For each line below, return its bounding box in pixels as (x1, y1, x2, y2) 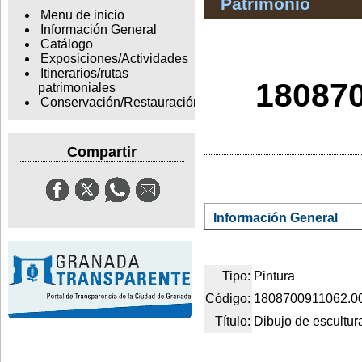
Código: (205, 291, 250, 305)
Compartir (66, 143, 137, 160)
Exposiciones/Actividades (40, 52, 188, 66)
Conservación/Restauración (40, 95, 200, 110)
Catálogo (40, 37, 93, 52)
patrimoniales (37, 81, 116, 95)
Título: (215, 314, 250, 328)
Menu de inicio (40, 8, 124, 23)
